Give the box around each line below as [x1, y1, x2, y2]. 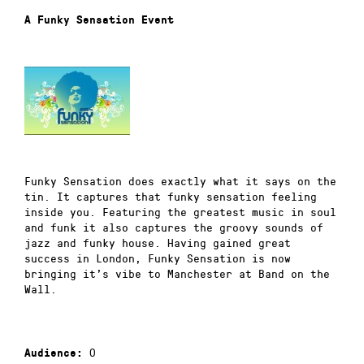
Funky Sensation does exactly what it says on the [24, 173, 336, 189]
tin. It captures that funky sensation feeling [24, 188, 317, 205]
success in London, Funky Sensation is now [24, 250, 291, 266]
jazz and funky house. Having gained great [24, 235, 291, 251]
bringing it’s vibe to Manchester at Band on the [24, 266, 330, 282]
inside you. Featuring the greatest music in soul [24, 204, 336, 220]
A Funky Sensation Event [24, 14, 174, 27]
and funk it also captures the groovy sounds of [24, 219, 323, 236]
